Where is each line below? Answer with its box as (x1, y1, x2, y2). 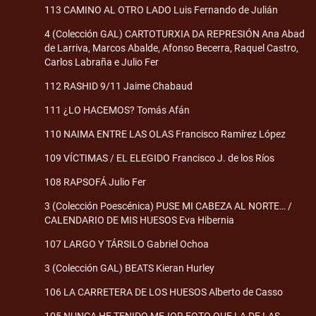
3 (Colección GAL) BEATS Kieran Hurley (44, 262, 214, 274)
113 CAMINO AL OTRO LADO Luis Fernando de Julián (44, 4, 278, 16)
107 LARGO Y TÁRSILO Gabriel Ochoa (44, 238, 209, 250)
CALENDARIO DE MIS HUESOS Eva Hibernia (44, 214, 234, 226)
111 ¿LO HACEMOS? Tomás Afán (44, 104, 190, 116)
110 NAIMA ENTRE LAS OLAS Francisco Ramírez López (44, 128, 286, 140)
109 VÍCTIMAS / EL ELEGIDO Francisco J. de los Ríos (44, 152, 274, 164)
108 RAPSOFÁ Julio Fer (44, 176, 146, 188)
